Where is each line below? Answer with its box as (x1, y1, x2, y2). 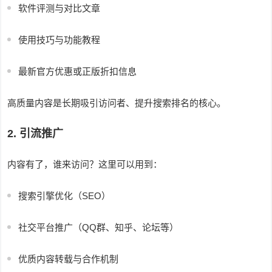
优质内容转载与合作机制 (18, 254, 119, 265)
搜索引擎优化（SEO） (18, 191, 111, 202)
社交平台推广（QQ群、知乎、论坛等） (18, 222, 179, 233)
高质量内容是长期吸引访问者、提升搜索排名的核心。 (7, 98, 226, 109)
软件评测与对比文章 (18, 3, 101, 14)
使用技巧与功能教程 (18, 35, 101, 46)
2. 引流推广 (7, 127, 64, 140)
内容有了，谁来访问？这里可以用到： (7, 159, 163, 170)
